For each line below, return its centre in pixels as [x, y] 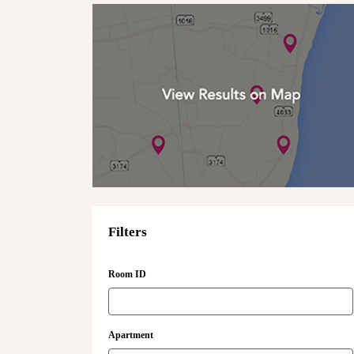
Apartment [131, 335]
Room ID [127, 275]
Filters [128, 232]
